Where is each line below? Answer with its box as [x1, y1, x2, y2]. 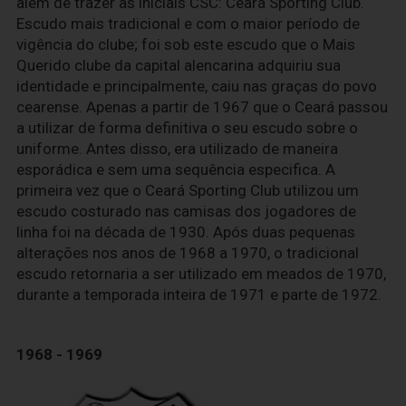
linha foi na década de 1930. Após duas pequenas [16, 222, 355, 241]
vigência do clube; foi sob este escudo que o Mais [16, 34, 355, 53]
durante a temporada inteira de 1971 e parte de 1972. [16, 285, 382, 304]
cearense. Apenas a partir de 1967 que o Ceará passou [16, 97, 388, 116]
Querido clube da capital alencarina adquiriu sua [16, 55, 341, 74]
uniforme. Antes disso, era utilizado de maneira [16, 139, 338, 158]
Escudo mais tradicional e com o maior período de [16, 14, 360, 33]
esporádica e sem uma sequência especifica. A [16, 159, 335, 179]
